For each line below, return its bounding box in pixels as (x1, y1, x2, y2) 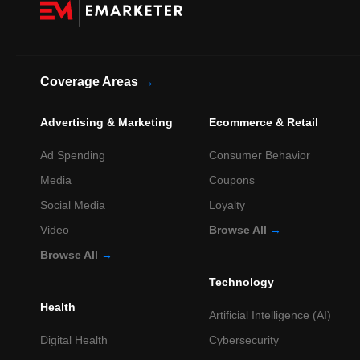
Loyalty (209, 198, 246, 212)
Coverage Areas (40, 75, 141, 89)
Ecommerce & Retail (209, 116, 319, 129)
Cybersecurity (209, 333, 280, 347)
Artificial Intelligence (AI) (209, 309, 332, 322)
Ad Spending (40, 149, 105, 162)
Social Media (40, 198, 105, 212)
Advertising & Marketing (40, 116, 173, 129)
